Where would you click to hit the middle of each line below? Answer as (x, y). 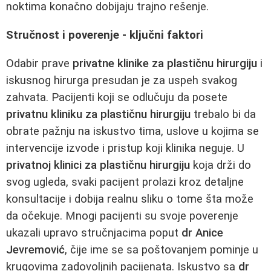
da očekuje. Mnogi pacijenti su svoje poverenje (122, 216)
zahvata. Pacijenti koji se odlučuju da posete (117, 97)
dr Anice (202, 233)
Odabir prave (39, 63)
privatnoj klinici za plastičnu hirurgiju (98, 165)
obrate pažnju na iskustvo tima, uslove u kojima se (132, 131)
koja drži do (220, 165)
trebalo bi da (223, 114)
